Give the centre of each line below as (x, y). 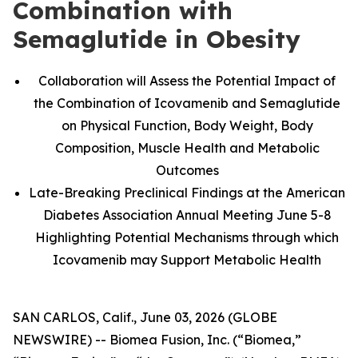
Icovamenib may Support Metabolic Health (187, 260)
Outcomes (187, 170)
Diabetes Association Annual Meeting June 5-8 (187, 215)
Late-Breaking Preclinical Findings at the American (187, 193)
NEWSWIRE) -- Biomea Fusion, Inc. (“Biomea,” (157, 340)
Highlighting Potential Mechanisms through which (187, 237)
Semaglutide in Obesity (157, 39)
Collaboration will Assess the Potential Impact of (187, 81)
